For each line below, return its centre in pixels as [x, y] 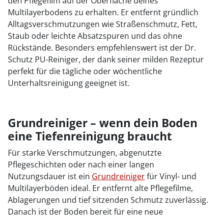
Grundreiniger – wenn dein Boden [103, 123]
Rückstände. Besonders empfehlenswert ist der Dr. [102, 47]
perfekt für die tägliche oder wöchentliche [85, 71]
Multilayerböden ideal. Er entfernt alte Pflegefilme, [100, 188]
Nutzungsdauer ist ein [50, 176]
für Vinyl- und [171, 176]
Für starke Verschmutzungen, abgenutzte [85, 152]
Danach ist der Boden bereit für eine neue [85, 211]
